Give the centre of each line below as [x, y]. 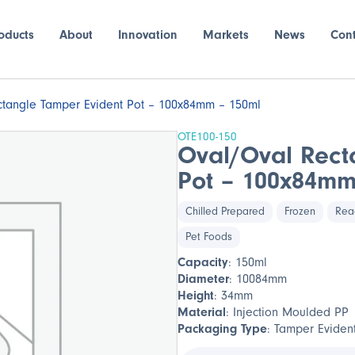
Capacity [203, 262]
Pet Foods [209, 237]
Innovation [147, 35]
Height [196, 296]
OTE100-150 [207, 137]
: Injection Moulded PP [287, 312]
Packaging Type [222, 329]
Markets [225, 35]
